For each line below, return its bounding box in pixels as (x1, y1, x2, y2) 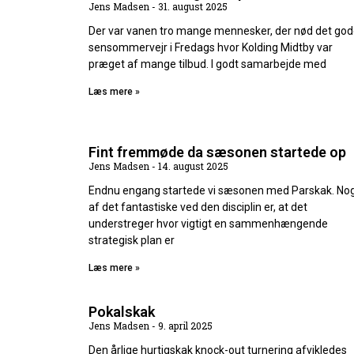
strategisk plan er (88, 234, 175, 247)
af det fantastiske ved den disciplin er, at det (88, 201, 307, 214)
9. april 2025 (156, 319, 213, 333)
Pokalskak (88, 303, 155, 321)
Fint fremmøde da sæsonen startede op (88, 144, 346, 161)
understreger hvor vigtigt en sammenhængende (88, 217, 328, 231)
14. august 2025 (156, 160, 228, 173)
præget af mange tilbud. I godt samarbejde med (88, 58, 326, 71)
